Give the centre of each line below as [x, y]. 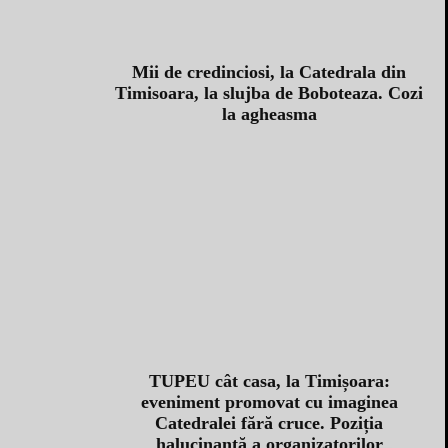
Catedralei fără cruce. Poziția [269, 423]
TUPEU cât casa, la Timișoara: [269, 381]
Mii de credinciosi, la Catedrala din [269, 71]
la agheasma [269, 113]
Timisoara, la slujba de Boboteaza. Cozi [269, 92]
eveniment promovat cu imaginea [269, 402]
